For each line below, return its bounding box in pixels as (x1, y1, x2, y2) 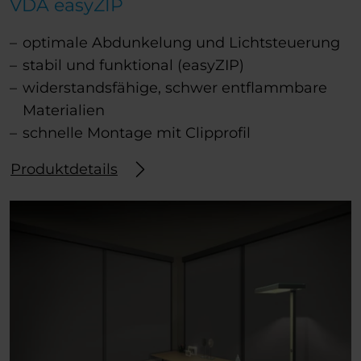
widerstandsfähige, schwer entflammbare (23, 78, 327, 97)
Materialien (23, 101, 105, 119)
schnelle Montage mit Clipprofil (23, 123, 251, 142)
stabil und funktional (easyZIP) (23, 56, 244, 74)
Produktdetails (10, 160, 118, 178)
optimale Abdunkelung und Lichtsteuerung (23, 33, 340, 52)
